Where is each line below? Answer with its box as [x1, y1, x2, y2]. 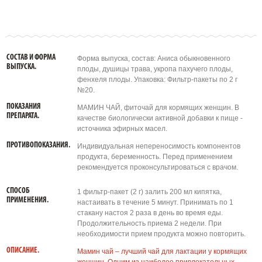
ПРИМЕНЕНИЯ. [6, 196, 49, 205]
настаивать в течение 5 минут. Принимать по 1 [77, 198, 233, 206]
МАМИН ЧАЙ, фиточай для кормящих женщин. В [77, 104, 239, 112]
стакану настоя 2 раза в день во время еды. [77, 209, 223, 217]
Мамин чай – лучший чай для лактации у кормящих [77, 247, 247, 256]
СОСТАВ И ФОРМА [6, 53, 56, 62]
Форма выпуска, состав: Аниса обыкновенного [77, 54, 230, 63]
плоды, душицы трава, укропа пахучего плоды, [77, 65, 233, 73]
